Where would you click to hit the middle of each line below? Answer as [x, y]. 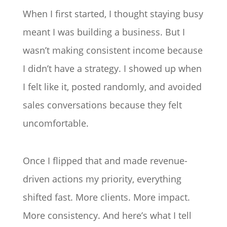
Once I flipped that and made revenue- [105, 161]
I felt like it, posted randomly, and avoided [112, 87]
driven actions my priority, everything [102, 179]
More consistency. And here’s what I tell [107, 216]
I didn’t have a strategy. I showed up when [112, 69]
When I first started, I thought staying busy [113, 14]
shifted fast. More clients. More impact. [106, 197]
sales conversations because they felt [102, 105]
